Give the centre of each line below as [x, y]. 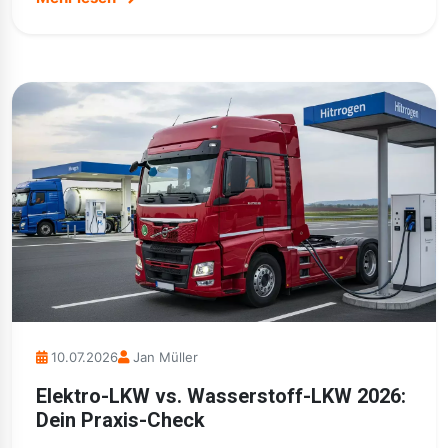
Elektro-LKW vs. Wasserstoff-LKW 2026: [221, 396]
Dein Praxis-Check [120, 420]
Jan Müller [165, 357]
